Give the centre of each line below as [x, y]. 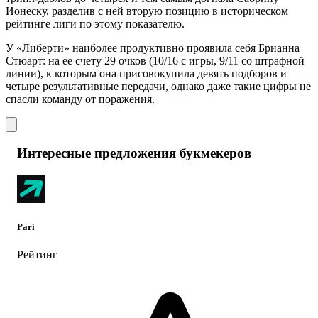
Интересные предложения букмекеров [134, 153]
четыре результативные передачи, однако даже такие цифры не [158, 87]
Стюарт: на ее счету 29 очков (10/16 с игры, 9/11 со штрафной [155, 61]
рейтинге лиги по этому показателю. [95, 24]
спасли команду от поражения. [80, 99]
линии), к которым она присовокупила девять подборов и [146, 74]
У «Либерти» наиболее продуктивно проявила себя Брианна [153, 48]
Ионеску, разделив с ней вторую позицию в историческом [147, 11]
